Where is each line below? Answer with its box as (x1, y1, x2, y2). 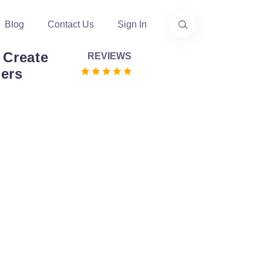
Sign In (117, 19, 147, 29)
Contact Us (48, 19, 94, 29)
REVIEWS (87, 51, 131, 61)
